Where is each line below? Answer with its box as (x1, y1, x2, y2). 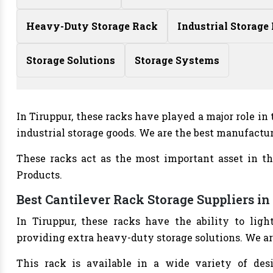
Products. (16, 168, 62, 181)
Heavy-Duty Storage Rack (26, 19, 158, 32)
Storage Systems (135, 54, 219, 66)
